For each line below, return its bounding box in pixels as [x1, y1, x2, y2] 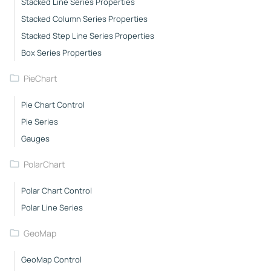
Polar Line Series [21, 201, 83, 213]
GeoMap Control [21, 253, 82, 265]
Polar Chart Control [21, 184, 92, 196]
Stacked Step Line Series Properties [21, 30, 154, 41]
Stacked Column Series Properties [21, 13, 148, 24]
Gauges [21, 132, 50, 144]
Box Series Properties [21, 47, 102, 58]
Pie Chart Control [21, 99, 85, 110]
